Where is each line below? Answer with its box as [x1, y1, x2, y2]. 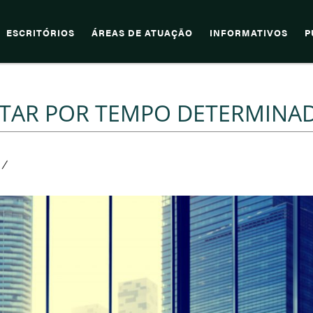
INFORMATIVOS [210, 27, 288, 39]
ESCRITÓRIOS [6, 27, 75, 39]
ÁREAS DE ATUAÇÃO [92, 27, 193, 39]
